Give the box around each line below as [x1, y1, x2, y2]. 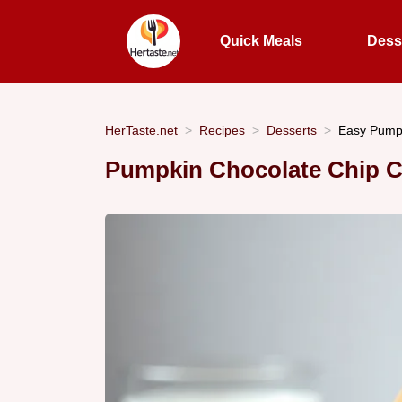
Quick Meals [220, 33, 303, 48]
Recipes [199, 122, 245, 137]
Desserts [267, 122, 317, 137]
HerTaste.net [105, 122, 178, 137]
